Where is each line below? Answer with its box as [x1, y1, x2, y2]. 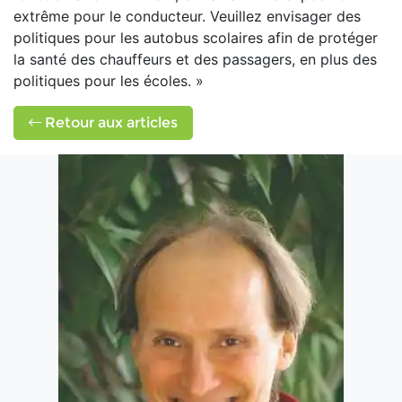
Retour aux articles [41, 114, 178, 131]
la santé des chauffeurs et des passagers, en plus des [13, 50, 377, 68]
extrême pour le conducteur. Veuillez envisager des [13, 7, 361, 25]
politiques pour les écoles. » [13, 72, 204, 90]
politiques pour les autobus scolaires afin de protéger [13, 29, 378, 47]
